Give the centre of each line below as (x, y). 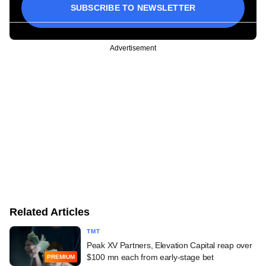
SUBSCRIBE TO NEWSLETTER (133, 7)
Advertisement (133, 48)
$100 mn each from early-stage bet (150, 257)
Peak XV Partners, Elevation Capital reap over (170, 245)
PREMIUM (61, 257)
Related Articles (50, 212)
